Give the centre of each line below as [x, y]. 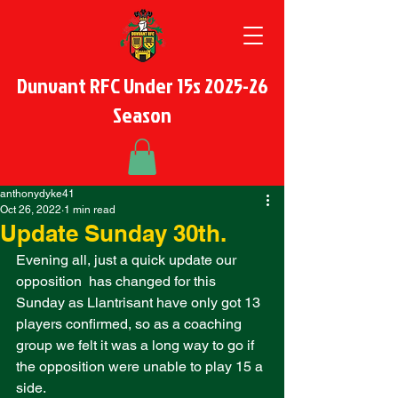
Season [142, 115]
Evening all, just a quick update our [128, 259]
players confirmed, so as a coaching [131, 323]
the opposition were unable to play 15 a [141, 366]
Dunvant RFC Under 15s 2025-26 [142, 85]
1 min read [90, 209]
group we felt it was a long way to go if [137, 345]
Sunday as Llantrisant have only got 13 [140, 302]
